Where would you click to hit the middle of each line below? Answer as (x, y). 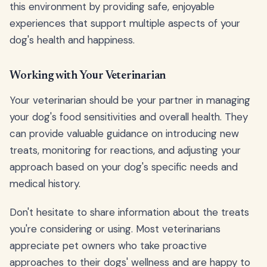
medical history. (45, 183)
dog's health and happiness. (72, 40)
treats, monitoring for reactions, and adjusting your (125, 150)
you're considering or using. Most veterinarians (115, 229)
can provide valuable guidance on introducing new (124, 133)
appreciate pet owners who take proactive (108, 245)
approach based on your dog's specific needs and (124, 167)
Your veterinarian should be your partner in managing (130, 100)
